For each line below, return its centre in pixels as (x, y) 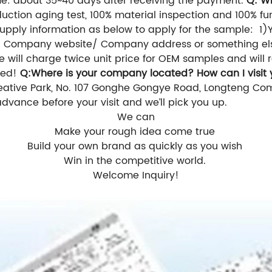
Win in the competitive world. (136, 161)
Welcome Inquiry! (136, 176)
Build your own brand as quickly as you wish (136, 147)
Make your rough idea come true (136, 132)
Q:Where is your (60, 74)
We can (136, 117)
